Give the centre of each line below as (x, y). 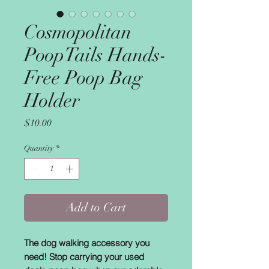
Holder (52, 101)
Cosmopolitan (78, 32)
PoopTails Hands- (95, 55)
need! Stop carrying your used (84, 256)
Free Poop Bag (83, 78)
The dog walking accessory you (87, 243)
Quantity (39, 148)
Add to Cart (96, 207)
